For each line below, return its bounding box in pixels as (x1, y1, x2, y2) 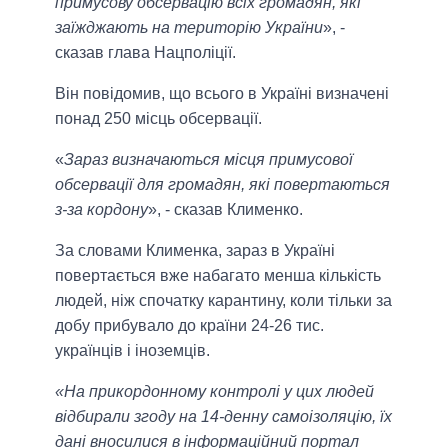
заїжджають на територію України (55, 19, 323, 37)
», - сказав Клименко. (148, 201, 303, 219)
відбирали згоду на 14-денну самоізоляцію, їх (55, 408, 392, 426)
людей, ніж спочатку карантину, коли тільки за (55, 292, 392, 310)
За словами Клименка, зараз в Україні (55, 242, 335, 260)
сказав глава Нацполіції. (55, 44, 236, 62)
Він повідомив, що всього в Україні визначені (55, 85, 389, 103)
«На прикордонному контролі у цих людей (55, 383, 374, 401)
